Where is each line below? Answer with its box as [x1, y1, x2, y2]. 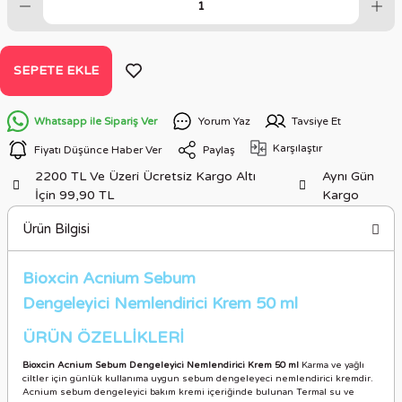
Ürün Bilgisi [22, 220, 90, 237]
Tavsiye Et [292, 114, 341, 127]
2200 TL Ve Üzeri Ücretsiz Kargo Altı [35, 169, 257, 184]
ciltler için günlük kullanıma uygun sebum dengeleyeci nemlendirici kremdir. [22, 373, 373, 384]
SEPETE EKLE [13, 63, 99, 78]
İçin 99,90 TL [35, 188, 115, 203]
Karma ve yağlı [301, 360, 364, 371]
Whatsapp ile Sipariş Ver [34, 114, 157, 127]
